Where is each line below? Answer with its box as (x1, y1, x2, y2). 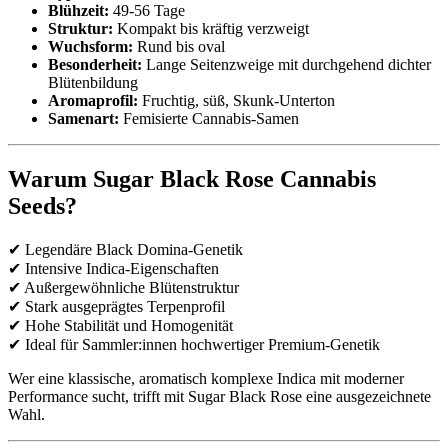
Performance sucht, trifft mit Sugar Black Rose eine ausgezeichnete (8, 388, 431, 406)
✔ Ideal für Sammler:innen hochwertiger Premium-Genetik (8, 336, 380, 354)
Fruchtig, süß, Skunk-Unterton (138, 92, 335, 110)
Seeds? (8, 193, 77, 220)
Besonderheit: (48, 56, 142, 74)
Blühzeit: (48, 2, 109, 20)
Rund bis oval (133, 38, 225, 56)
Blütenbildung (48, 74, 138, 92)
